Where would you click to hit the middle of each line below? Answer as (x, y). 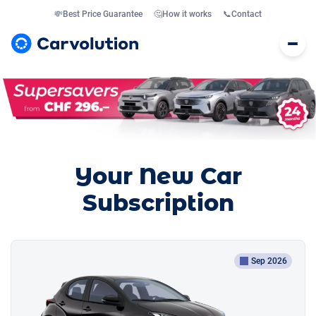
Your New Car (158, 176)
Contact (247, 14)
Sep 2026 (269, 261)
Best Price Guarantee (103, 14)
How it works (187, 14)
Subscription (158, 203)
